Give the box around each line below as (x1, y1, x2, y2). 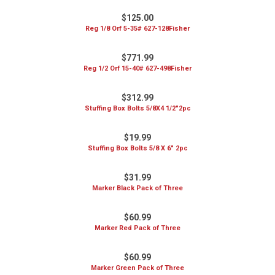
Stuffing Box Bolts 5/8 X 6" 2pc (87, 144, 188, 152)
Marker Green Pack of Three (91, 264, 184, 272)
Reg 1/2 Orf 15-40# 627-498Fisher (83, 64, 192, 72)
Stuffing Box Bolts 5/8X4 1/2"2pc (84, 104, 191, 112)
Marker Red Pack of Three (95, 224, 180, 232)
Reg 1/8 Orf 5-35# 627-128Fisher (85, 25, 190, 33)
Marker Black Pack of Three (92, 184, 183, 192)
